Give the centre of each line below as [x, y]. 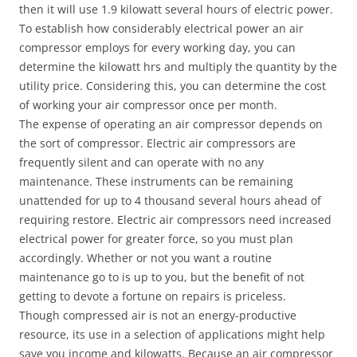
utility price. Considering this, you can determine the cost [173, 86]
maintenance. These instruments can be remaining [156, 181]
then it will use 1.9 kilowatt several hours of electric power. [176, 9]
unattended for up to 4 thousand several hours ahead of [170, 200]
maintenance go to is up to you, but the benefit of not [162, 277]
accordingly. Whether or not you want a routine [145, 258]
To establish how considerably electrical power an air [161, 28]
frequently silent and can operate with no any [141, 162]
